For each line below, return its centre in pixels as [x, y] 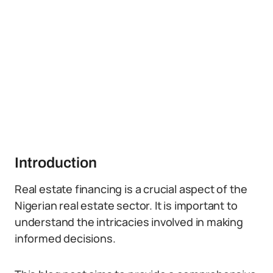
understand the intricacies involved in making [129, 222]
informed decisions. [65, 238]
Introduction [56, 163]
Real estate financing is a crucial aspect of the [131, 189]
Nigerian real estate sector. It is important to [126, 205]
